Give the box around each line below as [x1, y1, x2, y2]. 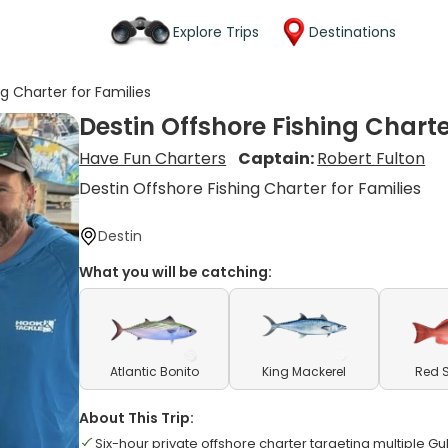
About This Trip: [79, 408, 195, 428]
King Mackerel [262, 363, 347, 380]
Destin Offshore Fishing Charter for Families [79, 177, 422, 200]
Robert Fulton [317, 147, 426, 170]
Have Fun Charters [79, 147, 227, 170]
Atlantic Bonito [109, 363, 199, 380]
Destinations [309, 21, 396, 42]
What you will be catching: [79, 262, 273, 282]
